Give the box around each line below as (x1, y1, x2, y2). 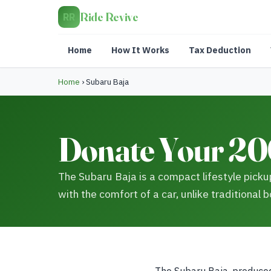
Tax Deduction (189, 44, 251, 56)
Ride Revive (80, 9, 139, 24)
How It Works (111, 44, 169, 56)
